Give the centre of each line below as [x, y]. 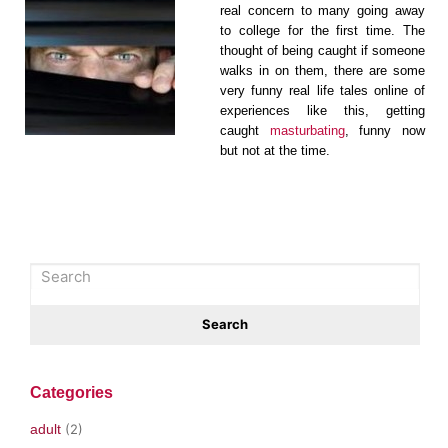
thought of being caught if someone [322, 51]
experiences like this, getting [322, 111]
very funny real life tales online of [322, 91]
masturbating [307, 131]
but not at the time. [275, 151]
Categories [71, 392]
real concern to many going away [322, 11]
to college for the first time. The [322, 31]
